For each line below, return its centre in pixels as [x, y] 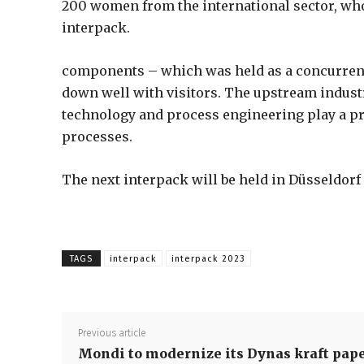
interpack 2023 [208, 258]
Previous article [112, 334]
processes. [97, 137]
